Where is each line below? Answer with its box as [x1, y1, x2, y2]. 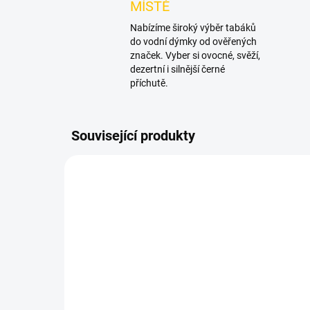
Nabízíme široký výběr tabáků [130, 22, 256, 33]
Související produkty [71, 127, 195, 144]
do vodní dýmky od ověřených [130, 36, 257, 47]
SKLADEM [197, 298, 237, 309]
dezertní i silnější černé [130, 64, 225, 75]
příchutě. [130, 77, 168, 89]
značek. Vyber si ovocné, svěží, [130, 50, 260, 61]
